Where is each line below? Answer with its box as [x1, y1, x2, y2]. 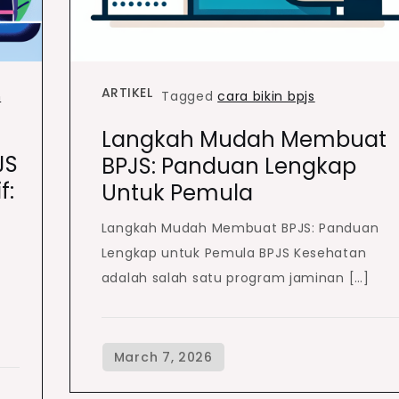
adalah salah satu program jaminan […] [101, 269, 370, 287]
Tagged [161, 87, 218, 105]
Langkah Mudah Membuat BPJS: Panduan [101, 219, 379, 237]
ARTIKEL [101, 84, 153, 102]
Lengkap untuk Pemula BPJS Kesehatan [101, 244, 367, 262]
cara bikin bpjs [217, 87, 315, 105]
